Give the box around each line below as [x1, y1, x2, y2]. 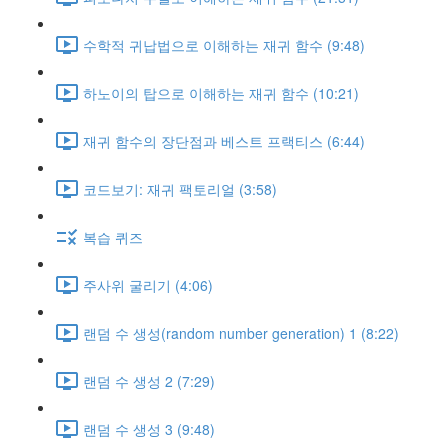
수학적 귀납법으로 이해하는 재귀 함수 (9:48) [83, 34, 365, 55]
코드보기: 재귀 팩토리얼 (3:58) [83, 178, 277, 199]
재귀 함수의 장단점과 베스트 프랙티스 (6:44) [83, 130, 365, 151]
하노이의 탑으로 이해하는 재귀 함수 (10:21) [83, 82, 359, 103]
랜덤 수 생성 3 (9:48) [83, 418, 215, 439]
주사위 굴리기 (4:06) [83, 274, 213, 295]
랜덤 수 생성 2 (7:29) [83, 370, 215, 391]
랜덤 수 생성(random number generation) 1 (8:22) [83, 322, 399, 343]
